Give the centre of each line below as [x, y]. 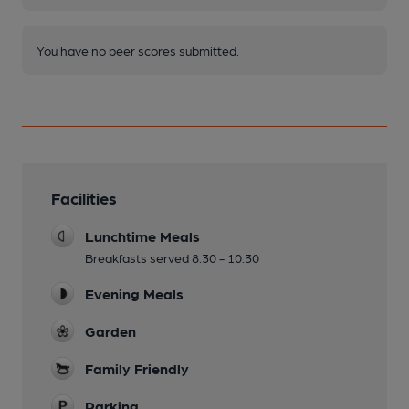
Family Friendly [137, 369]
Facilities [84, 198]
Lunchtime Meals [142, 236]
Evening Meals [134, 294]
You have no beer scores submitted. [138, 51]
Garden [110, 331]
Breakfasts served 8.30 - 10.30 [172, 258]
